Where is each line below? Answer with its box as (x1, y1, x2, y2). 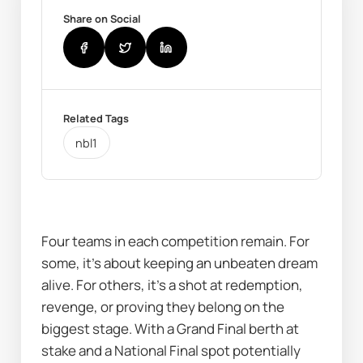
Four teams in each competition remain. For (41, 231, 310, 250)
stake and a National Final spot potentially (41, 340, 301, 360)
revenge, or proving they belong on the (41, 297, 285, 316)
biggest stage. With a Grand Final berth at (41, 318, 300, 338)
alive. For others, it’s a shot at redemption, (41, 275, 304, 294)
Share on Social (62, 11, 141, 27)
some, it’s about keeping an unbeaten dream (41, 253, 318, 272)
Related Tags (62, 111, 129, 126)
